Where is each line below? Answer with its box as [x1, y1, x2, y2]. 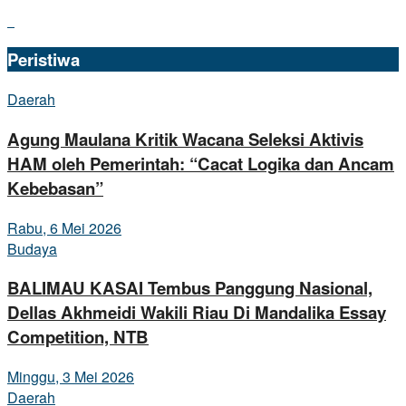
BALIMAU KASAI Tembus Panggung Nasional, [7, 275, 372, 301]
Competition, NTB [7, 324, 149, 350]
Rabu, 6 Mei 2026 [7, 217, 121, 238]
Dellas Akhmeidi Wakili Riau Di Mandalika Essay [7, 300, 386, 325]
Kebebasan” [7, 175, 103, 200]
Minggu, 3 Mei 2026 [7, 365, 134, 387]
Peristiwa [7, 47, 80, 72]
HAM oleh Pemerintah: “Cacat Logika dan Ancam [7, 150, 394, 176]
